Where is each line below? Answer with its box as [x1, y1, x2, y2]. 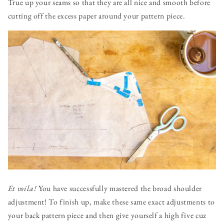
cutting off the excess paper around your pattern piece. [7, 10, 185, 21]
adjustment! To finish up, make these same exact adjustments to [7, 196, 215, 207]
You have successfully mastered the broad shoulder [36, 182, 202, 193]
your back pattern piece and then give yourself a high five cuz [7, 209, 206, 220]
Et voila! [7, 182, 37, 193]
